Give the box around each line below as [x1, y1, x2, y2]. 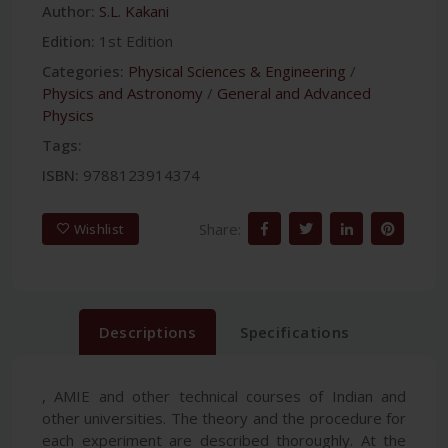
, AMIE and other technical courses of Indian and [42, 385, 406, 406]
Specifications [240, 321, 350, 342]
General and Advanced [217, 82, 371, 103]
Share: [199, 219, 241, 240]
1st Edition [99, 30, 173, 51]
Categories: [42, 60, 124, 81]
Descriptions [98, 321, 197, 342]
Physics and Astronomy [42, 82, 203, 103]
